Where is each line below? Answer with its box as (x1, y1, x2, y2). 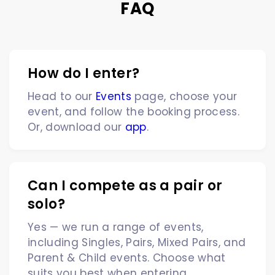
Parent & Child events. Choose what (28, 250, 226, 265)
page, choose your (134, 89, 238, 104)
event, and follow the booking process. (28, 104, 239, 119)
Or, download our (28, 120, 125, 134)
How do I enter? (28, 64, 140, 83)
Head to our (28, 89, 96, 104)
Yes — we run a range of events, (28, 220, 204, 234)
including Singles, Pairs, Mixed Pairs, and (28, 235, 246, 250)
